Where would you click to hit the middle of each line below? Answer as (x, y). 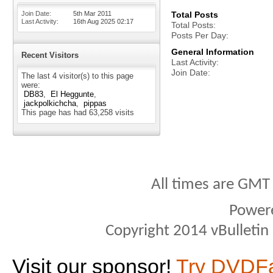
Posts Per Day (199, 35)
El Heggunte (72, 94)
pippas (95, 103)
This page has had (55, 112)
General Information (213, 52)
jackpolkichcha (50, 103)
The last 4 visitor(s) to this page (77, 76)
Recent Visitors (50, 55)
